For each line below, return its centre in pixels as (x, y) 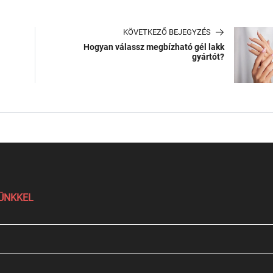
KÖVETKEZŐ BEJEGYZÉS (167, 32)
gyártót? (208, 57)
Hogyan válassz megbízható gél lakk (154, 47)
